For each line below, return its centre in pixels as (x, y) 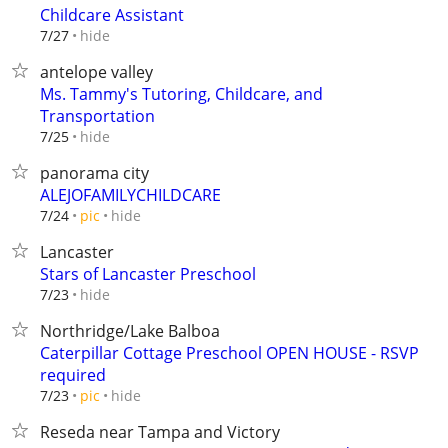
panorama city (94, 173)
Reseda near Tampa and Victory (160, 432)
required (73, 375)
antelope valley (96, 72)
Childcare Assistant (112, 15)
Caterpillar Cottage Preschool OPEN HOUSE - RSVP (229, 353)
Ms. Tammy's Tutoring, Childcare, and (181, 94)
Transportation (97, 116)
